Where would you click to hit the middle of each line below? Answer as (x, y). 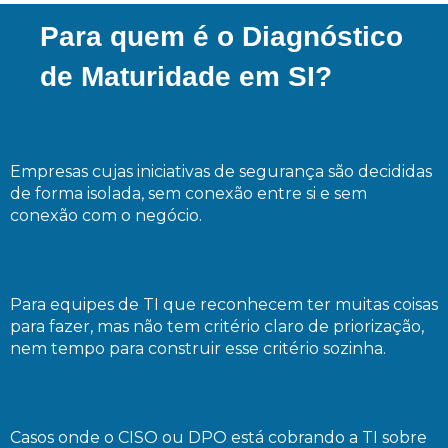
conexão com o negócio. (106, 215)
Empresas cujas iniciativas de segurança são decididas (221, 171)
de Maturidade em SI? (186, 76)
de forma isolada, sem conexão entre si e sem (188, 193)
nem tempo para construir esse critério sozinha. (198, 348)
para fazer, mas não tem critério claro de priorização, (217, 326)
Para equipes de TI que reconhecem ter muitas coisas (224, 304)
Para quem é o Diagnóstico (221, 36)
